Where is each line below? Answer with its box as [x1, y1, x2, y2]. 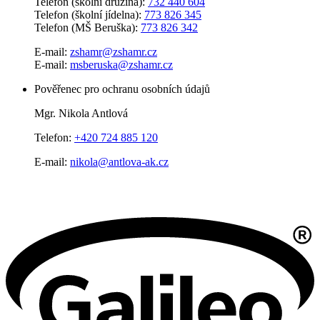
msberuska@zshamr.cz [70, 58, 173, 71]
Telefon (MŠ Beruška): [34, 21, 141, 34]
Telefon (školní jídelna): [34, 8, 144, 21]
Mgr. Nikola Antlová [34, 106, 128, 119]
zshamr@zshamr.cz [70, 45, 157, 58]
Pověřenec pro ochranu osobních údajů [34, 82, 210, 95]
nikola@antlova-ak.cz [70, 155, 169, 168]
